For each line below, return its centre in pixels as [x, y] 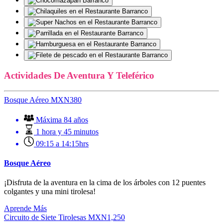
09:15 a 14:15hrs [62, 143]
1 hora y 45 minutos [67, 131]
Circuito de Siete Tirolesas [45, 218]
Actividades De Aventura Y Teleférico [79, 76]
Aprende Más [25, 209]
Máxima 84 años [62, 119]
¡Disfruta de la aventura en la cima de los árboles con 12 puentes [105, 183]
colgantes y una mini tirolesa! [50, 192]
